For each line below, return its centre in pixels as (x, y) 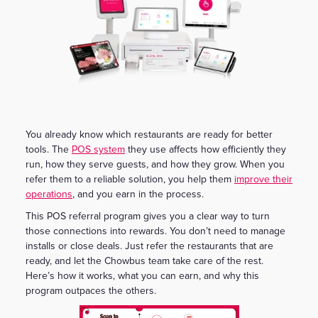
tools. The (49, 149)
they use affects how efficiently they (205, 149)
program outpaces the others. (91, 290)
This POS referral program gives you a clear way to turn (148, 216)
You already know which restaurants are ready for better (149, 134)
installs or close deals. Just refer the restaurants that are (149, 246)
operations (49, 194)
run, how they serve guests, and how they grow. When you (155, 164)
